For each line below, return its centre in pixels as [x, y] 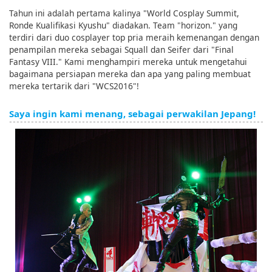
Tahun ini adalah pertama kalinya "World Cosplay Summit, [124, 13]
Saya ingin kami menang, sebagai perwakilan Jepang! [132, 113]
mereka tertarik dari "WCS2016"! [74, 86]
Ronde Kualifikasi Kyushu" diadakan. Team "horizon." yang [123, 25]
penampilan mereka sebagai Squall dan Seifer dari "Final [121, 49]
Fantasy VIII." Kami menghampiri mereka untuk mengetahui [128, 61]
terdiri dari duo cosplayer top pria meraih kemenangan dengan [134, 37]
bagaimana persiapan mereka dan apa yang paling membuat [130, 73]
